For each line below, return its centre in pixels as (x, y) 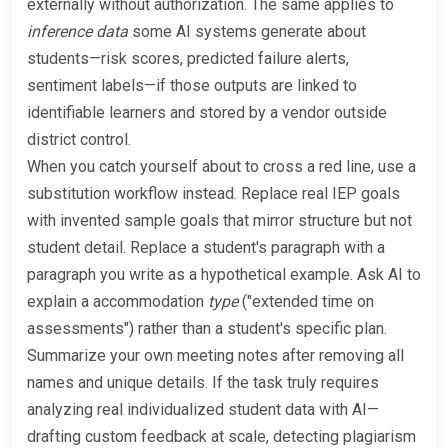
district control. (79, 139)
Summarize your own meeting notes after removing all (215, 355)
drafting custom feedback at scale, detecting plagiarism (221, 436)
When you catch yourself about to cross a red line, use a (221, 166)
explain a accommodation (117, 301)
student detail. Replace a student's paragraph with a (206, 247)
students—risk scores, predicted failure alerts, (188, 58)
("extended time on (306, 301)
